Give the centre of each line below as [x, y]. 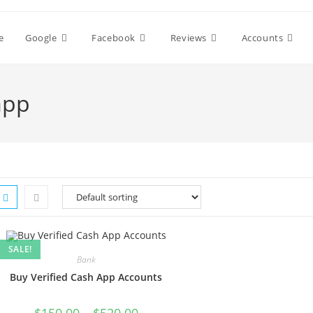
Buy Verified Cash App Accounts [86, 277]
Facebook [114, 38]
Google [41, 38]
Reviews [188, 38]
